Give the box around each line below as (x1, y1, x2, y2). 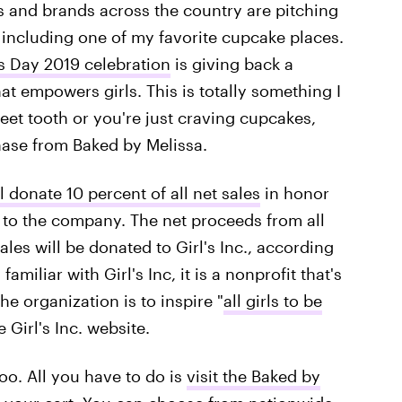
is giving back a (170, 54, 293, 74)
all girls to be (223, 291, 322, 310)
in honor (259, 183, 329, 203)
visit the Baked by (186, 366, 320, 386)
